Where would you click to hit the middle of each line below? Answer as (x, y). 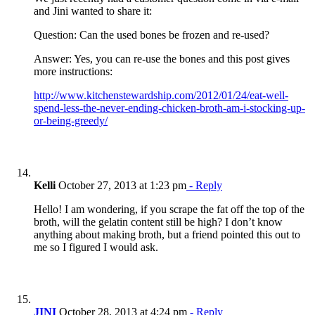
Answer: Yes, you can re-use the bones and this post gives (162, 58)
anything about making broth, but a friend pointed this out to (167, 234)
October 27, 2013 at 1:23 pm (121, 185)
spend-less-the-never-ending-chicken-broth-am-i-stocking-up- (169, 108)
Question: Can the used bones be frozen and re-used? (152, 34)
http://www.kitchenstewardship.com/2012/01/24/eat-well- (161, 95)
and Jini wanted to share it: (93, 11)
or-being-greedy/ (71, 120)
